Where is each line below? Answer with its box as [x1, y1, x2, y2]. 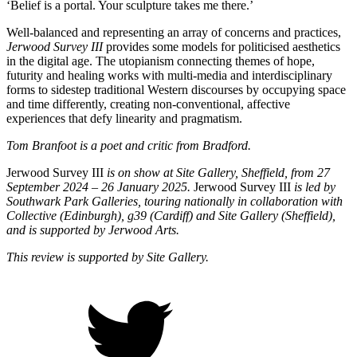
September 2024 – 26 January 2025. [6, 179, 194, 194]
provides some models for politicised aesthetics [103, 39, 340, 53]
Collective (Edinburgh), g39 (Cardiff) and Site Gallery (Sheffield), [6, 208, 335, 222]
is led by [291, 179, 335, 194]
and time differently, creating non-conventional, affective [6, 96, 290, 111]
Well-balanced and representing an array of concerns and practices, [6, 25, 341, 39]
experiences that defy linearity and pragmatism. [6, 111, 242, 125]
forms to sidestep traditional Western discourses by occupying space [6, 82, 346, 96]
